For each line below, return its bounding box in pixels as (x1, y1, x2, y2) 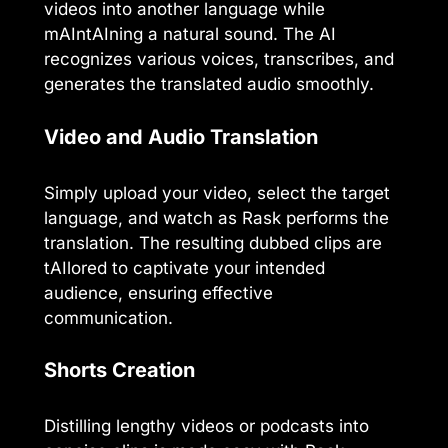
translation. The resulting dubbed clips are (44, 232, 382, 253)
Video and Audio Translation (44, 124, 318, 149)
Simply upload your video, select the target (44, 182, 390, 203)
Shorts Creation (44, 358, 195, 383)
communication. (44, 307, 173, 328)
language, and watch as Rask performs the (44, 207, 389, 228)
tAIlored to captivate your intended (44, 257, 325, 278)
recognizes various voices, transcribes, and (44, 49, 394, 70)
